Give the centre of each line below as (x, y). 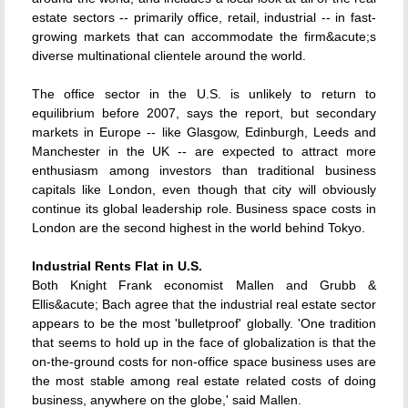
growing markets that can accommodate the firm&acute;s (204, 36)
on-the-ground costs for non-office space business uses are (204, 362)
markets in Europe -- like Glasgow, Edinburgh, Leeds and (204, 132)
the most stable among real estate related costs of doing (204, 381)
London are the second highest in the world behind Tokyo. (199, 228)
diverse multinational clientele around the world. (169, 56)
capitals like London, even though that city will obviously (204, 189)
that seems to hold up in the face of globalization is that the (204, 342)
